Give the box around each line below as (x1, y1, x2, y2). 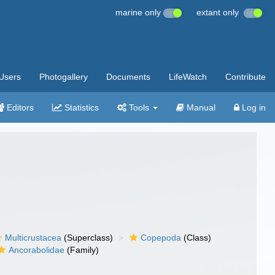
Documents (106, 72, 150, 82)
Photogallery (39, 72, 88, 82)
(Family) (64, 245, 99, 255)
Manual (184, 103, 215, 112)
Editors (4, 103, 34, 112)
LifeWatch (169, 72, 207, 82)
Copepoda (141, 233, 182, 242)
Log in (239, 103, 266, 112)
